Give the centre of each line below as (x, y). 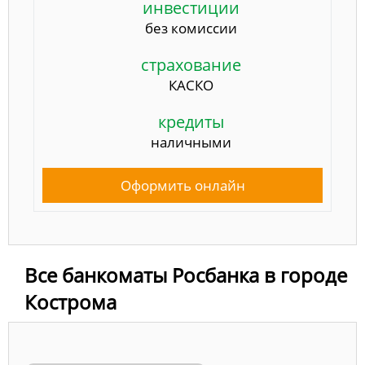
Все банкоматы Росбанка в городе (186, 275)
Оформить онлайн (182, 185)
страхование (191, 64)
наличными (191, 142)
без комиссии (191, 28)
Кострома (70, 301)
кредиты (191, 121)
